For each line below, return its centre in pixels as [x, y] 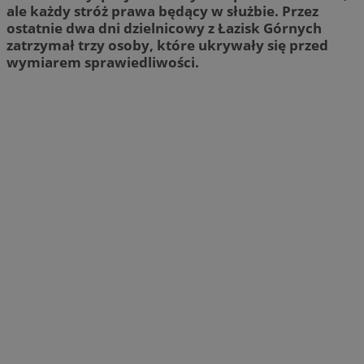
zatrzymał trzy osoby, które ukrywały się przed [167, 45]
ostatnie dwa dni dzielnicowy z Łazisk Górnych [164, 28]
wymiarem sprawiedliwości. [103, 62]
